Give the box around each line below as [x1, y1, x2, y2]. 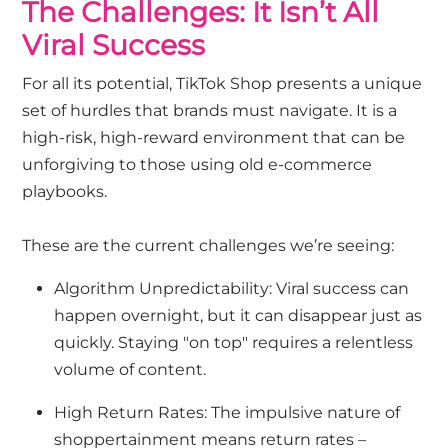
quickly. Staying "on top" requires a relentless [54, 333, 414, 353]
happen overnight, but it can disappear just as [54, 306, 423, 326]
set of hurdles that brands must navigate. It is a [22, 101, 398, 121]
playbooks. [22, 182, 108, 202]
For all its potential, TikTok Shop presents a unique [22, 74, 423, 94]
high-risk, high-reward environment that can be [22, 128, 406, 148]
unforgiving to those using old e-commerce [22, 155, 373, 175]
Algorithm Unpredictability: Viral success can [54, 279, 410, 299]
